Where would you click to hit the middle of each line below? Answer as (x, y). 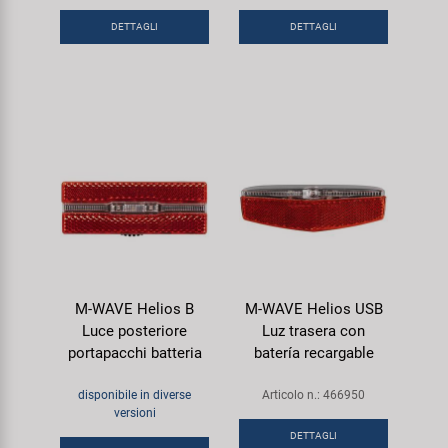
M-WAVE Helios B (134, 308)
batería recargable (313, 352)
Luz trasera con (313, 330)
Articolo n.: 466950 (313, 394)
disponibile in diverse (134, 394)
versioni (134, 412)
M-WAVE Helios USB (313, 308)
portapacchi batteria (134, 352)
